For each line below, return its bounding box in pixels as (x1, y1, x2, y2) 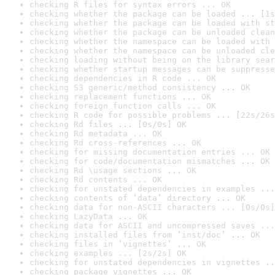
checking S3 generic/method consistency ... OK (29, 83, 250, 92)
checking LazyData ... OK (29, 212, 147, 221)
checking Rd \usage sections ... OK (29, 166, 196, 175)
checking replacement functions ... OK (29, 92, 211, 101)
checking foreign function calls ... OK (29, 101, 216, 110)
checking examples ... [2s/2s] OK (29, 249, 187, 258)
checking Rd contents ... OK (29, 175, 162, 184)
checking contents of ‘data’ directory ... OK (29, 193, 246, 203)
